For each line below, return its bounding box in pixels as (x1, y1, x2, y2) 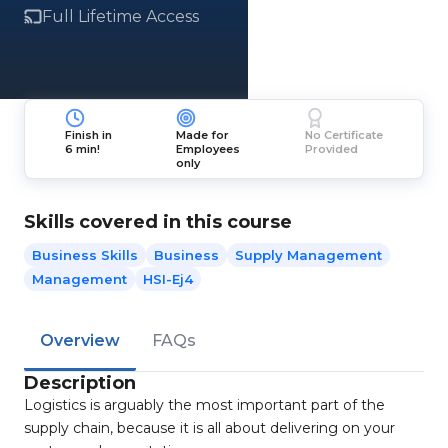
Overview (40, 331, 120, 350)
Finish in (65, 128, 113, 142)
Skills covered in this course (24, 211, 292, 233)
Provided (304, 142, 358, 156)
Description (24, 372, 136, 394)
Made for (176, 128, 230, 142)
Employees (176, 142, 241, 156)
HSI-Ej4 (143, 271, 193, 287)
